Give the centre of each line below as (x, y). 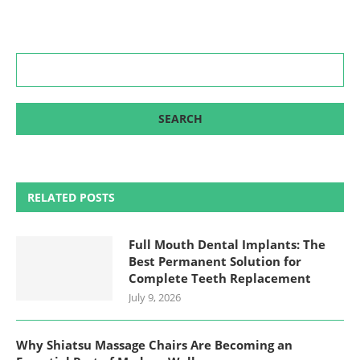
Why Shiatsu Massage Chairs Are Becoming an (154, 344)
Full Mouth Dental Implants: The (227, 244)
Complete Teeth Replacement (220, 278)
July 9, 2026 (155, 297)
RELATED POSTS (71, 197)
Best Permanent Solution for (215, 261)
